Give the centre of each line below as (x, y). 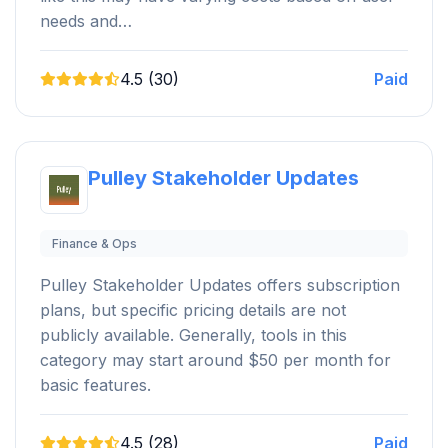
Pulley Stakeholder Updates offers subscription (220, 284)
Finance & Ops (94, 243)
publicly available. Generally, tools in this (193, 334)
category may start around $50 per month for (215, 359)
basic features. (95, 384)
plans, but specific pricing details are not (193, 309)
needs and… (86, 20)
